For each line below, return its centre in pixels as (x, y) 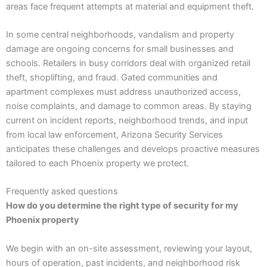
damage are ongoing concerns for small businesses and (120, 49)
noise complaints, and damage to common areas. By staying (129, 106)
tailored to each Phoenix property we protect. (97, 163)
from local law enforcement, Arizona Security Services (114, 134)
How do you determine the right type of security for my (122, 206)
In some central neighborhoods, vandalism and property (120, 34)
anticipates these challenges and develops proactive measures (133, 149)
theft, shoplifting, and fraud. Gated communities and (112, 77)
